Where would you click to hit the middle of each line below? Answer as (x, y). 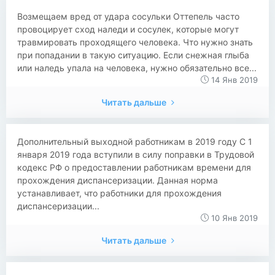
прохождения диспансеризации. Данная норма (118, 180)
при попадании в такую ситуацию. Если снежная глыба (133, 55)
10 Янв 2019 (233, 218)
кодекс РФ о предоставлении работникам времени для (134, 167)
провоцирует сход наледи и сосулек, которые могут (128, 29)
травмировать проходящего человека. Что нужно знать (135, 42)
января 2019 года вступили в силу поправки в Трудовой (136, 154)
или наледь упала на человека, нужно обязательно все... (137, 68)
